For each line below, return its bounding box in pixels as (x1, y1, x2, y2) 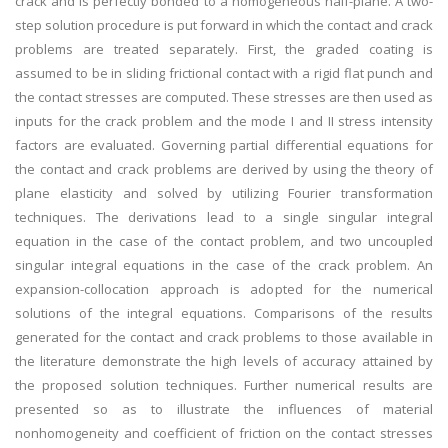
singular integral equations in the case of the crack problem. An (15, 256, 433, 274)
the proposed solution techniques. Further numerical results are (15, 376, 433, 394)
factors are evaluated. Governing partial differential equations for (15, 136, 433, 154)
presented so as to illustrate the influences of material (15, 400, 433, 418)
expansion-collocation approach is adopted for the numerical (15, 280, 433, 298)
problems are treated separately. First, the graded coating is (15, 40, 433, 58)
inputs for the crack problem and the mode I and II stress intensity (15, 112, 433, 130)
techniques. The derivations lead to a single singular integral (15, 208, 433, 226)
